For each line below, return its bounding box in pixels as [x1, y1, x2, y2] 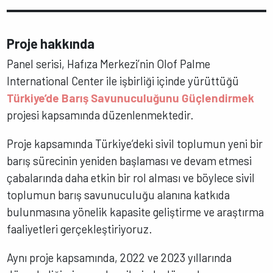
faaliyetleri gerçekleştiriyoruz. [7, 221, 153, 236]
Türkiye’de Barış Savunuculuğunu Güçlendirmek [7, 91, 255, 105]
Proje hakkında [7, 35, 95, 51]
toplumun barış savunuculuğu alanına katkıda [7, 187, 230, 202]
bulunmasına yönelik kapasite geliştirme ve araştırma [7, 204, 264, 219]
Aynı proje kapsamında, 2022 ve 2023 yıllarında [7, 250, 232, 264]
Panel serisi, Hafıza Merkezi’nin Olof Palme [7, 57, 211, 71]
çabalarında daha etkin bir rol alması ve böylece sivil [7, 170, 255, 185]
